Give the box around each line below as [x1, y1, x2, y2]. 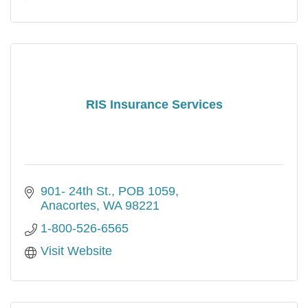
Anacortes [40, 199, 96, 213]
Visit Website [40, 244, 112, 258]
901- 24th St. [40, 184, 111, 199]
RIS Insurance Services [85, 97, 223, 111]
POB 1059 [118, 184, 175, 199]
